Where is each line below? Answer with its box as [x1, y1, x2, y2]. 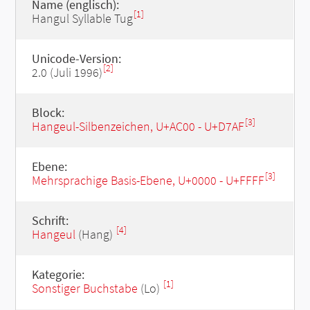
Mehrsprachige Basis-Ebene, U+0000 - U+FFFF [31, 172, 264, 188]
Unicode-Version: [31, 51, 121, 66]
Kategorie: [31, 266, 84, 282]
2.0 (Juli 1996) [31, 64, 102, 80]
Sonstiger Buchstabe [31, 280, 138, 296]
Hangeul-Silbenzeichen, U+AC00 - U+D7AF [31, 118, 244, 134]
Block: [31, 104, 64, 120]
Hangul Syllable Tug [31, 10, 133, 26]
